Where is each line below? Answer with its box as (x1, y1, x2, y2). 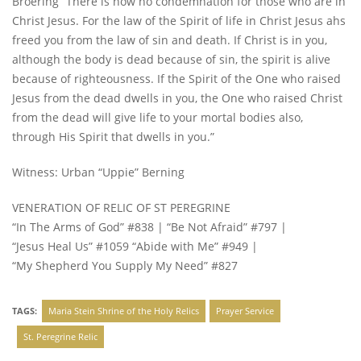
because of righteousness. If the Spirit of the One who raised (12, 71, 341, 87)
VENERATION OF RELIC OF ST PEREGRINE (12, 200, 230, 216)
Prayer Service (216, 305, 274, 317)
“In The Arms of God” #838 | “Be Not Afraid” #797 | (12, 219, 287, 235)
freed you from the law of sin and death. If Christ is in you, (12, 32, 327, 48)
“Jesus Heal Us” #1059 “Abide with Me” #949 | (12, 239, 258, 255)
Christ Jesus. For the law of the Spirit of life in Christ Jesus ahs (12, 13, 346, 29)
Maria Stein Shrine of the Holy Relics (48, 305, 199, 317)
